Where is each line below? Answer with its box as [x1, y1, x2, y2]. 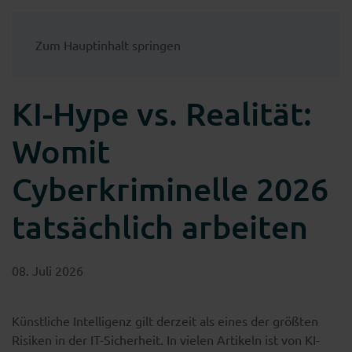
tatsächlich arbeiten [12, 207, 308, 246]
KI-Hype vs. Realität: [12, 93, 312, 133]
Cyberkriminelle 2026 [12, 169, 328, 208]
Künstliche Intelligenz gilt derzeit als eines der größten [12, 313, 318, 328]
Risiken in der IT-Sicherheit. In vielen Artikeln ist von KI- [12, 332, 320, 347]
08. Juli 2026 [12, 262, 83, 278]
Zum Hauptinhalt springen [35, 37, 181, 53]
